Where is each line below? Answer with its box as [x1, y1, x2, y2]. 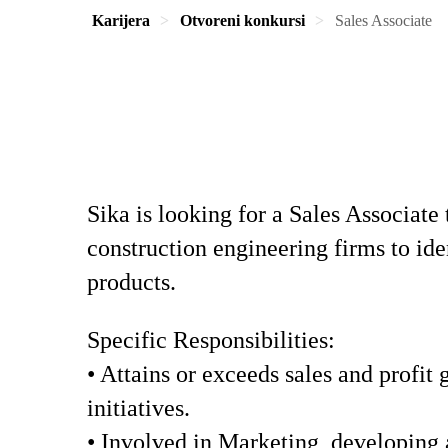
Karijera [92, 12, 150, 29]
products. [87, 269, 182, 295]
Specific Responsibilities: [87, 327, 335, 353]
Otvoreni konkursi [180, 12, 305, 29]
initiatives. [87, 395, 190, 421]
